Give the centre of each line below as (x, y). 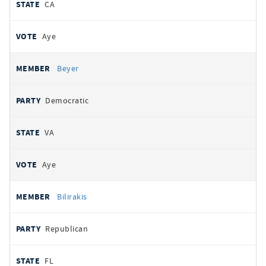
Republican (67, 229)
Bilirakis (72, 197)
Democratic (67, 100)
